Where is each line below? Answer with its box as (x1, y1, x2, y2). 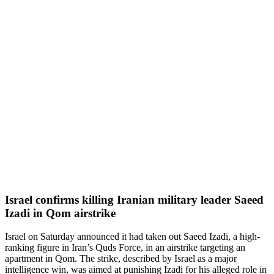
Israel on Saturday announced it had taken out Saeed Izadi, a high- (5, 231, 260, 242)
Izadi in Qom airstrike (5, 206, 116, 220)
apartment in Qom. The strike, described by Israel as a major (5, 253, 237, 264)
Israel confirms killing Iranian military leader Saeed (5, 193, 264, 206)
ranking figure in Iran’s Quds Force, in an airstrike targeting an (5, 242, 245, 253)
